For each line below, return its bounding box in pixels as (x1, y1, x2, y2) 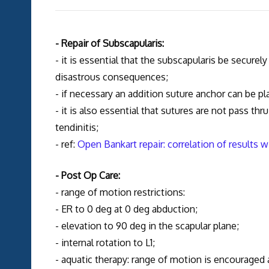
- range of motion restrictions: (55, 186, 185, 199)
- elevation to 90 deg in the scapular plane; (55, 220, 239, 232)
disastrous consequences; (55, 71, 168, 83)
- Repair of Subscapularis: (55, 37, 164, 50)
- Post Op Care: (55, 169, 120, 182)
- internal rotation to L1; (55, 237, 155, 249)
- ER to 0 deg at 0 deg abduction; (55, 203, 198, 216)
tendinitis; (55, 121, 98, 134)
